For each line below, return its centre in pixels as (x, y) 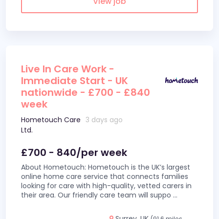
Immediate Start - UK (75, 81)
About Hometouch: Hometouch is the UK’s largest (106, 167)
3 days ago (104, 120)
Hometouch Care (51, 120)
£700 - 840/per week (74, 153)
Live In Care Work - (68, 69)
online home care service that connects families (105, 176)
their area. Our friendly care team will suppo (97, 195)
